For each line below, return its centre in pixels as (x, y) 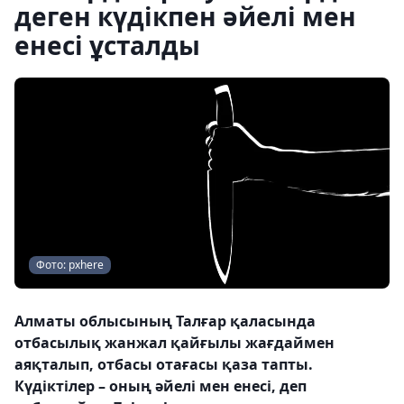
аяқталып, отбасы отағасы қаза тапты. (164, 364)
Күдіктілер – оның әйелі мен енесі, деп (161, 386)
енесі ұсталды (107, 45)
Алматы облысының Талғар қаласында (165, 321)
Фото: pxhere (70, 265)
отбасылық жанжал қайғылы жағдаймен (174, 343)
